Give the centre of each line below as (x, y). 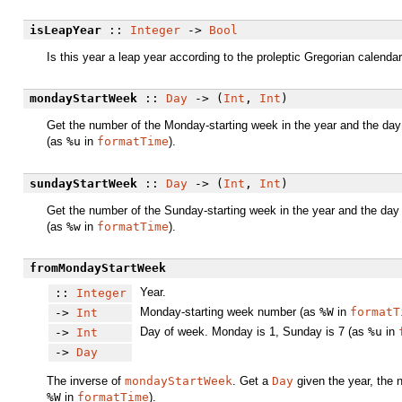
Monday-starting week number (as (229, 312)
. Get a (252, 380)
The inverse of (86, 380)
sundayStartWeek (83, 183)
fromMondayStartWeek (97, 268)
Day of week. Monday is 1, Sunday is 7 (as (253, 332)
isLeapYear (65, 30)
